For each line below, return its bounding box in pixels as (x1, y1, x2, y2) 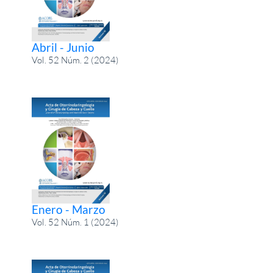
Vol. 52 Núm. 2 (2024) (32, 54, 119, 66)
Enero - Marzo (32, 202, 106, 216)
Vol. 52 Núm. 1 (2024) (32, 216, 119, 228)
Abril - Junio (32, 40, 95, 55)
